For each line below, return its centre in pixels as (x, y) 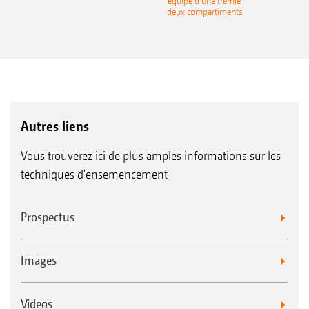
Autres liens (55, 126)
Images (39, 260)
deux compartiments (204, 12)
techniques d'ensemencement (94, 174)
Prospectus (48, 217)
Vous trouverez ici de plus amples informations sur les (151, 155)
